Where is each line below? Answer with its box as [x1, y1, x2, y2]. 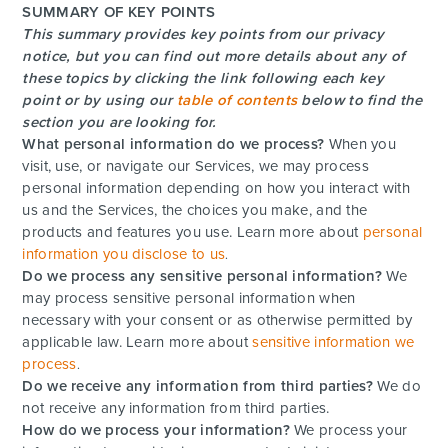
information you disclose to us [22, 244, 226, 263]
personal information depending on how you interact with [22, 178, 410, 197]
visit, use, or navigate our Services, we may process [22, 156, 369, 175]
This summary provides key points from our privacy [22, 24, 385, 43]
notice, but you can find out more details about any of [22, 46, 406, 65]
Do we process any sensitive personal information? [22, 266, 383, 285]
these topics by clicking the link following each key [22, 68, 384, 87]
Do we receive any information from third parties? [22, 376, 374, 395]
